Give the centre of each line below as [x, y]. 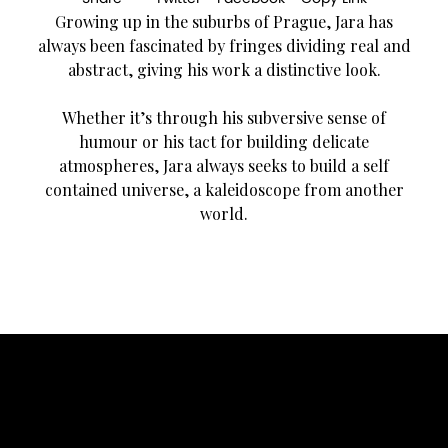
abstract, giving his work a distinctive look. [224, 69]
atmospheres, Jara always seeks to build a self [224, 165]
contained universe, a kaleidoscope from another [224, 189]
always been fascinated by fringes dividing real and [224, 45]
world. [224, 213]
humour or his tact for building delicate [224, 141]
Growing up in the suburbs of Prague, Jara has [224, 21]
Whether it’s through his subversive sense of [224, 117]
